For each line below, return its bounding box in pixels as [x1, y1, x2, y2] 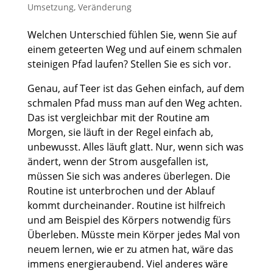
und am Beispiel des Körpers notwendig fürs [27, 213, 231, 227]
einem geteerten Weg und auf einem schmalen [27, 42, 242, 56]
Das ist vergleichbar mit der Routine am [27, 110, 210, 124]
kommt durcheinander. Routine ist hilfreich [27, 198, 225, 212]
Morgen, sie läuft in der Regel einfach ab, [27, 125, 213, 139]
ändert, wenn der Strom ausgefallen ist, [27, 154, 208, 168]
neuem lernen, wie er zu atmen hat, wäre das [27, 242, 233, 256]
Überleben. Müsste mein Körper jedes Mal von [27, 227, 240, 241]
